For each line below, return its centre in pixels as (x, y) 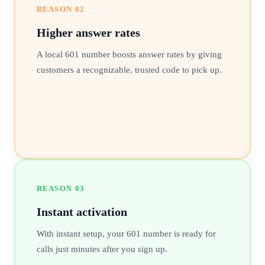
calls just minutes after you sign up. (102, 249)
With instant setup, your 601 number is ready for (126, 233)
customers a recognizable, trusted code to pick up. (129, 70)
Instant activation (82, 211)
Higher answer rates (88, 32)
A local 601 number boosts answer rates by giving (129, 54)
